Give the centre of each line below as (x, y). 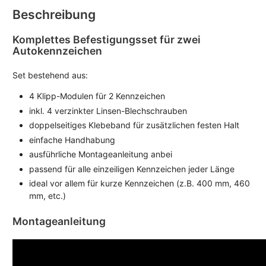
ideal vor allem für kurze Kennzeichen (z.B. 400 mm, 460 (140, 183)
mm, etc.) (47, 196)
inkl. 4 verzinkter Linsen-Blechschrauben (108, 110)
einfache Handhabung (72, 140)
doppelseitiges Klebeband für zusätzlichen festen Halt (134, 125)
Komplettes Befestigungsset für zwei (107, 40)
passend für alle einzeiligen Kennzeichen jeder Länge (132, 169)
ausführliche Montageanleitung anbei (101, 154)
